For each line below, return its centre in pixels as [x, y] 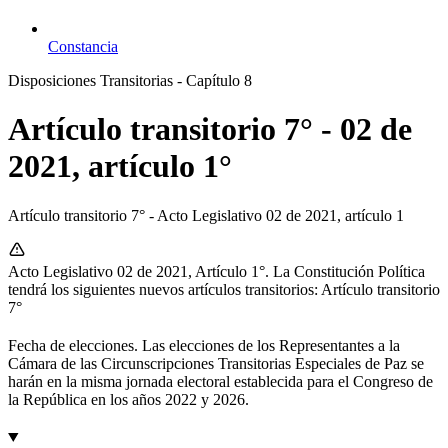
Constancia [83, 46]
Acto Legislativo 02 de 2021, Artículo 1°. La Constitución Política [216, 271]
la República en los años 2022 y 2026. [128, 399]
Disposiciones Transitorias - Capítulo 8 [130, 80]
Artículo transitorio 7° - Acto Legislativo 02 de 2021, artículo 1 [206, 215]
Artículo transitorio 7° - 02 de [210, 129]
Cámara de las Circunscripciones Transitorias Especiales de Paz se [216, 363]
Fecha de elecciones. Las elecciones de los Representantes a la [204, 345]
